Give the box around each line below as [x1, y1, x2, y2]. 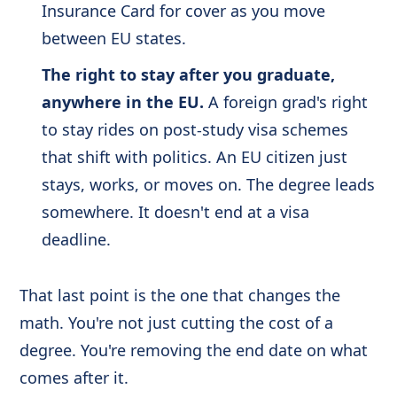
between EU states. [41, 27, 186, 49]
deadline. [41, 228, 111, 250]
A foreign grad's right [203, 90, 368, 113]
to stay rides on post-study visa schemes [41, 118, 348, 140]
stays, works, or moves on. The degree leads [41, 173, 375, 195]
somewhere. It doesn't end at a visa [41, 200, 309, 222]
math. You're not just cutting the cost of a [19, 312, 334, 334]
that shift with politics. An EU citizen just [41, 145, 347, 167]
